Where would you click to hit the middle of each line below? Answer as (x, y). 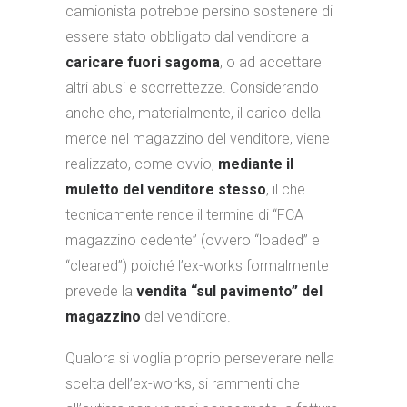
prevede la (101, 291)
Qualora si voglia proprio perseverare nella (200, 358)
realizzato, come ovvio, (142, 164)
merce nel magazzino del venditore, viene (198, 139)
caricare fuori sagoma (143, 62)
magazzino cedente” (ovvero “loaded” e (193, 240)
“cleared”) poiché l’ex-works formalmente (197, 266)
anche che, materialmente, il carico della (193, 113)
